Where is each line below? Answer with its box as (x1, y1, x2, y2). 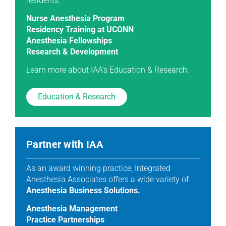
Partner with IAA (26, 138, 103, 151)
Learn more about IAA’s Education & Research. (26, 65, 189, 75)
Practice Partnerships (26, 215, 104, 225)
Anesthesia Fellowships (26, 36, 112, 46)
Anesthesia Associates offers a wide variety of (26, 175, 189, 185)
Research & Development (26, 47, 118, 57)
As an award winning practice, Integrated (26, 163, 171, 174)
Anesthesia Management (26, 204, 118, 214)
